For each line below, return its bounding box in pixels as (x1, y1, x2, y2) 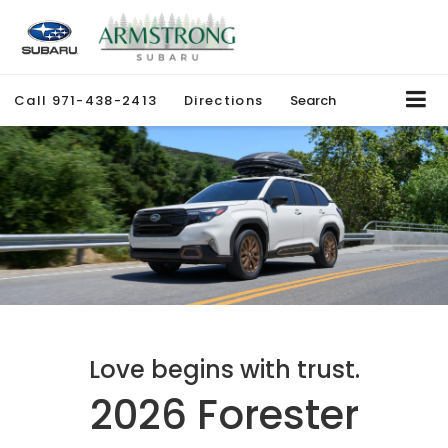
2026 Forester (89, 387, 359, 444)
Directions (184, 91, 264, 111)
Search (290, 91, 337, 111)
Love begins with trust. (88, 353, 360, 387)
